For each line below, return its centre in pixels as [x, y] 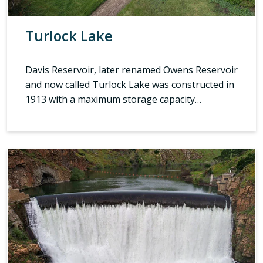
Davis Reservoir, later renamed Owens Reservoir [131, 70]
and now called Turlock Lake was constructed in [130, 84]
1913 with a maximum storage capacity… [113, 99]
